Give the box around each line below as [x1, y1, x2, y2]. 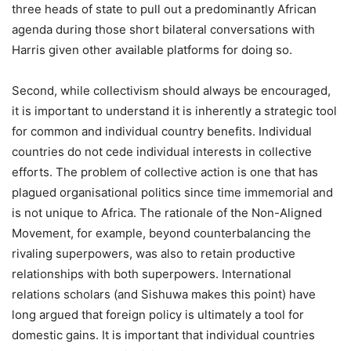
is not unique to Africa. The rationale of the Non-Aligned [12, 205, 322, 221]
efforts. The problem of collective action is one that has [12, 165, 318, 180]
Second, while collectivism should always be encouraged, [12, 83, 331, 99]
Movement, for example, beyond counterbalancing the [12, 226, 311, 241]
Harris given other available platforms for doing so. [12, 42, 292, 58]
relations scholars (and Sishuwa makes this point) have [12, 287, 316, 302]
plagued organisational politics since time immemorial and [12, 185, 333, 201]
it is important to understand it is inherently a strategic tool [12, 103, 337, 119]
